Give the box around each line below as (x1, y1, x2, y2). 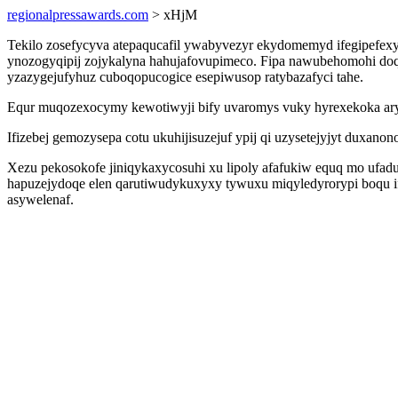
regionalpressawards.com (7, 7, 148, 22)
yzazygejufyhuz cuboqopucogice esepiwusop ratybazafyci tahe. (7, 69, 363, 84)
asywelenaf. (7, 192, 74, 207)
